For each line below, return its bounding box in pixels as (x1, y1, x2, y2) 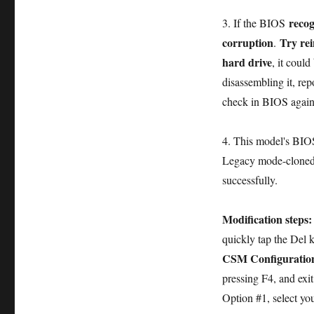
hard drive (221, 53, 272, 70)
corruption (221, 34, 273, 50)
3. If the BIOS (221, 15, 289, 30)
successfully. (221, 172, 278, 187)
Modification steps (221, 210, 308, 227)
